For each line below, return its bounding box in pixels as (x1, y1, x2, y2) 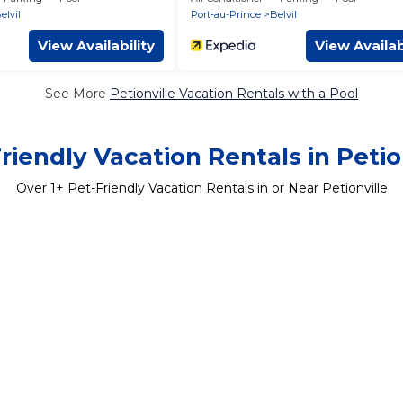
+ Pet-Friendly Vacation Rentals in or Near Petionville (55, 179, 388, 196)
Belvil (270, 7, 297, 21)
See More (45, 85, 110, 102)
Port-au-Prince (191, 7, 261, 21)
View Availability (38, 36, 155, 54)
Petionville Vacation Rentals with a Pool (110, 85, 358, 102)
